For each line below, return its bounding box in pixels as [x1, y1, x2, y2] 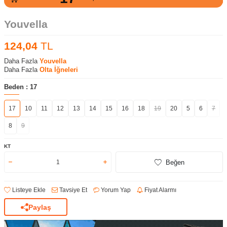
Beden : [4, 83, 30, 91]
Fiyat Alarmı [143, 186, 176, 194]
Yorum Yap [99, 186, 131, 194]
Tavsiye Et [58, 186, 87, 194]
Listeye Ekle [11, 186, 46, 194]
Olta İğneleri [40, 66, 78, 74]
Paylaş [28, 203, 51, 211]
